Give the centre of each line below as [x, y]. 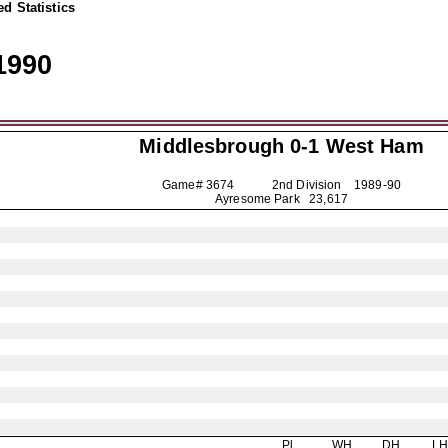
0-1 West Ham [354, 146]
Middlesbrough [211, 146]
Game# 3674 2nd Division [258, 185]
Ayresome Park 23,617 [281, 199]
